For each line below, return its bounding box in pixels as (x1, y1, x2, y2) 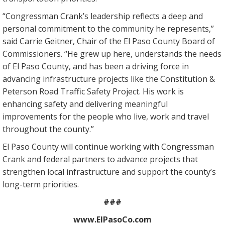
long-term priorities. (3, 179, 79, 190)
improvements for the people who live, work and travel (3, 111, 209, 123)
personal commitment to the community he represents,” (3, 23, 214, 35)
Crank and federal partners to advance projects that (3, 154, 198, 165)
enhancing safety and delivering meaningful (3, 98, 168, 110)
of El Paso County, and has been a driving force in (3, 61, 189, 72)
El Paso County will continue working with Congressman (3, 141, 214, 153)
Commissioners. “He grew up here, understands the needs (3, 48, 221, 60)
